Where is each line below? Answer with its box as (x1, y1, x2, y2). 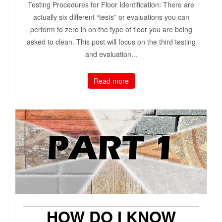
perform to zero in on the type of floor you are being (30, 24, 192, 35)
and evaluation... (85, 49, 137, 59)
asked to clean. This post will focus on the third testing (26, 37, 196, 47)
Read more (93, 76, 129, 86)
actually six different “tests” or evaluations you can (33, 12, 189, 22)
